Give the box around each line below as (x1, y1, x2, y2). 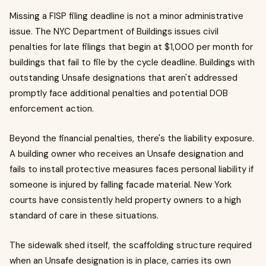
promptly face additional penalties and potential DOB (9, 87, 228, 99)
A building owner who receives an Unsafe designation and (9, 147, 243, 160)
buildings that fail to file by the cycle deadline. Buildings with (9, 56, 255, 68)
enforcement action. (9, 102, 94, 115)
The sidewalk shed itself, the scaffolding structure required (9, 239, 252, 251)
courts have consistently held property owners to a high (9, 194, 241, 206)
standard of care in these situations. (9, 209, 159, 221)
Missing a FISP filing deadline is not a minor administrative (9, 9, 243, 22)
